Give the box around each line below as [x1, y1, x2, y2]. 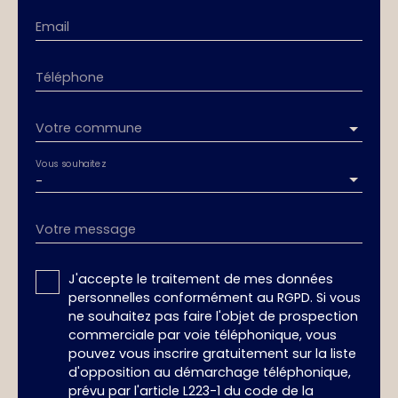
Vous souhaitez [36, 157, 106, 170]
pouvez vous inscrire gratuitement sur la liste [68, 345, 356, 362]
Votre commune [36, 118, 142, 137]
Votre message [36, 220, 136, 238]
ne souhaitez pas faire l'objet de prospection [68, 307, 358, 325]
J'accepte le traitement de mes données [68, 270, 333, 288]
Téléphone [36, 68, 104, 86]
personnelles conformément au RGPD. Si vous [68, 289, 361, 306]
